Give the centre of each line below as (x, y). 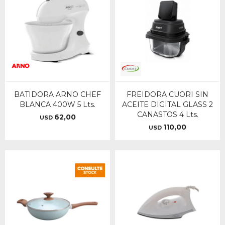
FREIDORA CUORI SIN (167, 94)
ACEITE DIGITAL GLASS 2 (167, 104)
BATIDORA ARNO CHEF (58, 94)
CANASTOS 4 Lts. (167, 115)
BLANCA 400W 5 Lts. (58, 104)
